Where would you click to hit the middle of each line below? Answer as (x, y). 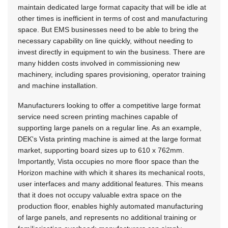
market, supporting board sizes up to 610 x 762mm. (101, 150)
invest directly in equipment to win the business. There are (111, 52)
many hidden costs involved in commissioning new (99, 63)
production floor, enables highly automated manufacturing (110, 206)
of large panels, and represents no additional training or (107, 217)
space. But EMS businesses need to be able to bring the (108, 29)
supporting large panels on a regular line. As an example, (110, 127)
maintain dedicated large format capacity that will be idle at (112, 7)
